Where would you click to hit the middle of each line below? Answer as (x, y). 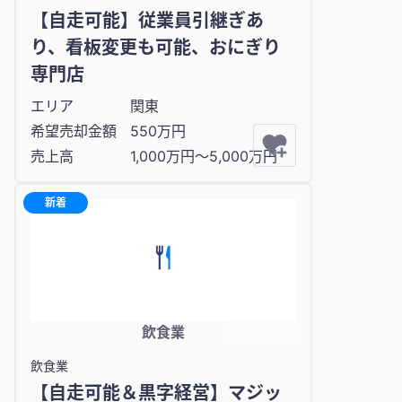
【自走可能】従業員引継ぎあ (147, 21)
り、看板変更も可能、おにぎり (156, 48)
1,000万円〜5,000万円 (204, 157)
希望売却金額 (74, 131)
